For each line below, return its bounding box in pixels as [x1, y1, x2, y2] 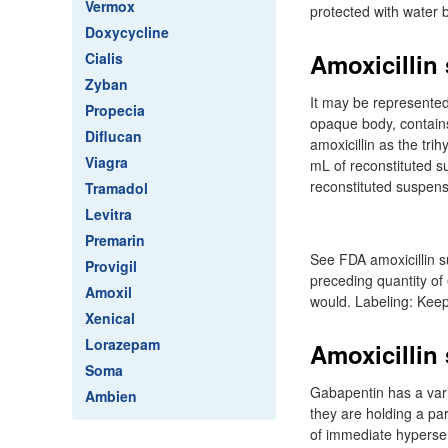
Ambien [85, 386, 137, 406]
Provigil [85, 256, 137, 276]
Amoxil [85, 282, 132, 302]
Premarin [85, 230, 145, 250]
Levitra [85, 204, 132, 224]
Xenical [85, 308, 135, 328]
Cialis [85, 48, 123, 68]
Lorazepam [85, 334, 160, 354]
